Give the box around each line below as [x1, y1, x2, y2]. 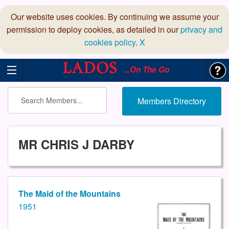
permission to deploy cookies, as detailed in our [7, 24, 180, 35]
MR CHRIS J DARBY [18, 135, 134, 153]
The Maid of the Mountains [18, 188, 121, 200]
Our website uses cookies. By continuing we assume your [10, 11, 219, 22]
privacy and [180, 24, 222, 35]
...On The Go [120, 64, 170, 75]
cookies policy [84, 36, 135, 48]
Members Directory [138, 95, 206, 107]
